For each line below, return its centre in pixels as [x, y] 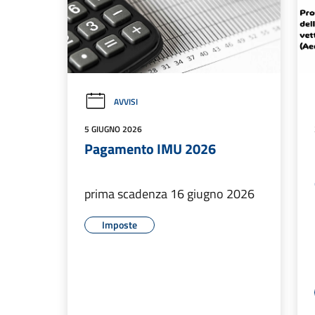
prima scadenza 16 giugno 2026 [169, 194]
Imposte [120, 225]
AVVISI [126, 102]
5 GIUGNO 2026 [113, 129]
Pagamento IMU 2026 [150, 149]
